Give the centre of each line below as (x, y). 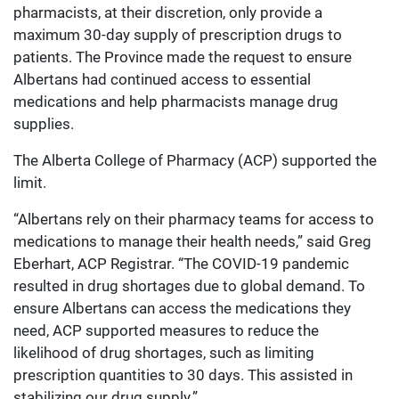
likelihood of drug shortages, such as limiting (164, 353)
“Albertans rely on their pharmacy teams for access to (194, 220)
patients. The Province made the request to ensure (183, 57)
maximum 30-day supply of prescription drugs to (178, 35)
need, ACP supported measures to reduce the (166, 331)
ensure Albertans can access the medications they (182, 309)
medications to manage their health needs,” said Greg (192, 242)
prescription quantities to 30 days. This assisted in (183, 375)
